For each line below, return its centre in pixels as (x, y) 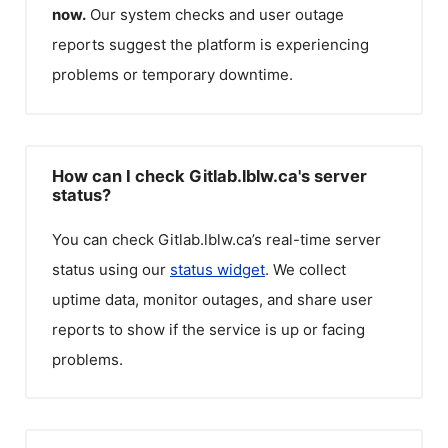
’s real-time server (316, 239)
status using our (111, 269)
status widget (217, 269)
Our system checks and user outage (217, 14)
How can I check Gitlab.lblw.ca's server (209, 175)
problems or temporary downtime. (172, 74)
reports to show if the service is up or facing (208, 329)
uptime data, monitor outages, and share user (212, 299)
